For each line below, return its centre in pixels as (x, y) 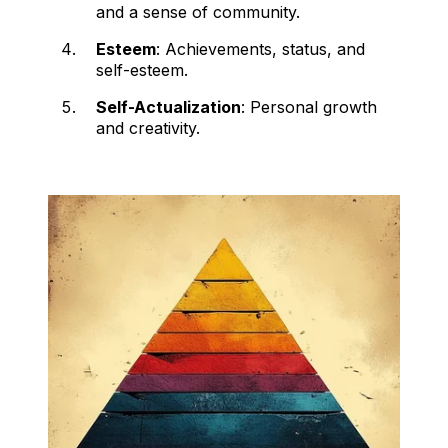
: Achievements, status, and (260, 49)
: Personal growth (309, 107)
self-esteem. (142, 70)
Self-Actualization (168, 107)
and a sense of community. (198, 12)
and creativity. (148, 128)
